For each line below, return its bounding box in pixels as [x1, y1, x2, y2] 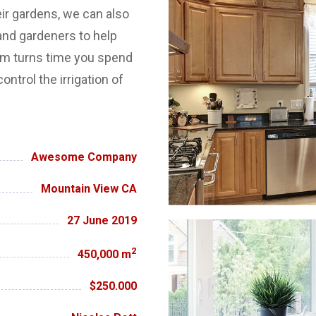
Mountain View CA [40, 182, 137, 196]
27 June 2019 [66, 214, 137, 228]
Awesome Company [30, 150, 137, 164]
